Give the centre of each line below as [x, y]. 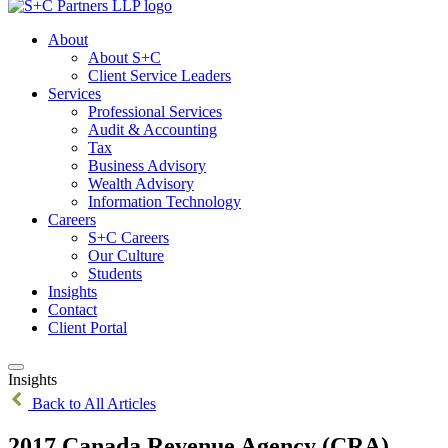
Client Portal [87, 327]
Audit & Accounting [152, 129]
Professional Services [155, 111]
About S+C [124, 57]
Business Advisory [147, 165]
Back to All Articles [92, 403]
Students [115, 273]
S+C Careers [128, 237]
